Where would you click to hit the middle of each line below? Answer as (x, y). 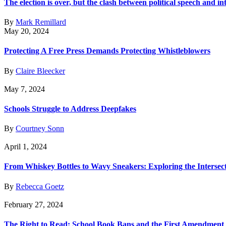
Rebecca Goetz (40, 186)
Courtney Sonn (40, 129)
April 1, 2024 (25, 147)
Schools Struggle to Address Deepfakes (70, 108)
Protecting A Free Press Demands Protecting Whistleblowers (107, 51)
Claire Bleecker (40, 71)
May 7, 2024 (24, 89)
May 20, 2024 (26, 31)
